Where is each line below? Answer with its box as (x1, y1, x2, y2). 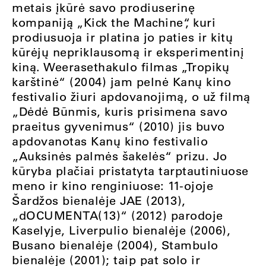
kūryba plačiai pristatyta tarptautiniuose (12, 163, 249, 178)
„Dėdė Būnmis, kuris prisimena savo (12, 103, 227, 119)
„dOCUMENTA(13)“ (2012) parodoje (12, 207, 223, 223)
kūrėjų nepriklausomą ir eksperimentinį (12, 44, 244, 59)
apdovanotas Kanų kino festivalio (12, 133, 208, 148)
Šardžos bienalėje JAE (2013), (12, 192, 186, 208)
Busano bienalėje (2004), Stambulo (12, 237, 218, 252)
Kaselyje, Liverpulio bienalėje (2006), (12, 222, 230, 237)
